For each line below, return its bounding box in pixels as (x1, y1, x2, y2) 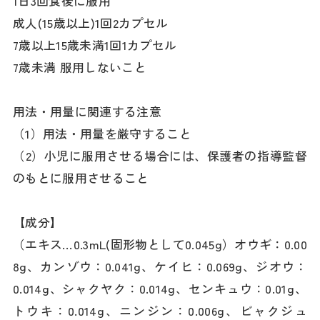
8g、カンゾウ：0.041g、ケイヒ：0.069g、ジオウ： (13, 258, 307, 276)
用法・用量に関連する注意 (13, 103, 162, 121)
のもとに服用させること (13, 169, 149, 187)
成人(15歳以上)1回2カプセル (13, 14, 169, 32)
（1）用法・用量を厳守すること (13, 125, 192, 143)
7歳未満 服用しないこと (13, 59, 147, 76)
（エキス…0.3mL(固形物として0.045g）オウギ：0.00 (13, 236, 307, 254)
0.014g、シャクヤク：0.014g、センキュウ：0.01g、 (13, 280, 307, 298)
